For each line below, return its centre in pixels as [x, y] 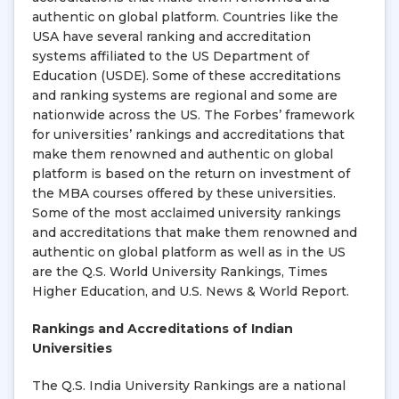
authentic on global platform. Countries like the [185, 16]
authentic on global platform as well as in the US [189, 252]
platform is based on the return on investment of [191, 173]
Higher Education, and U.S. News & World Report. [191, 291]
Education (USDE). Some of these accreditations [187, 75]
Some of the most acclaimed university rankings [187, 212]
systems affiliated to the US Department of [171, 56]
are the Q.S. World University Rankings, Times [180, 271]
